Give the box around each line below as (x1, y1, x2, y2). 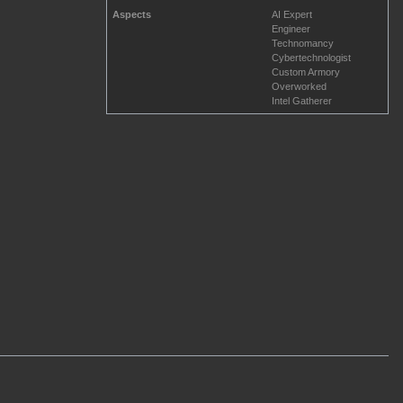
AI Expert (272, 9, 312, 21)
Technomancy (272, 38, 334, 49)
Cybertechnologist (272, 52, 351, 64)
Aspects (112, 9, 151, 21)
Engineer (272, 23, 310, 35)
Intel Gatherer (272, 95, 332, 107)
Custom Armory (272, 67, 340, 78)
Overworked (272, 81, 327, 93)
